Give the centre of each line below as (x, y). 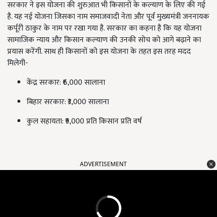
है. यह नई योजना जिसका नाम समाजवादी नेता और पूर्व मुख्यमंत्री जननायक (108, 17)
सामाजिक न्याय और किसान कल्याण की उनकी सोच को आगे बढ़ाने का (104, 40)
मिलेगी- (18, 63)
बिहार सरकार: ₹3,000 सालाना (68, 102)
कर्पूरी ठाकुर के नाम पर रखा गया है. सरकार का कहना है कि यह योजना (104, 29)
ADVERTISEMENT (103, 164)
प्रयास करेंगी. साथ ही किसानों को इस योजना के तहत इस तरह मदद (99, 52)
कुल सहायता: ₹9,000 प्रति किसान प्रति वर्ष (84, 122)
